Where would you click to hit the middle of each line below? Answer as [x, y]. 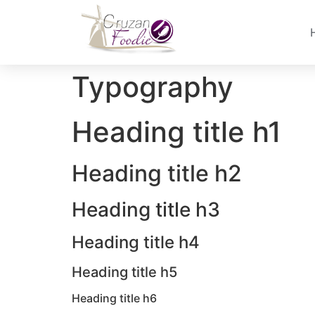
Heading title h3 [146, 210]
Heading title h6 [114, 298]
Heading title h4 [136, 243]
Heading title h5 [124, 272]
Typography [153, 87]
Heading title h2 [157, 174]
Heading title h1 [176, 132]
